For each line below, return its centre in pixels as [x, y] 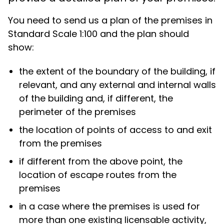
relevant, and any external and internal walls [118, 85]
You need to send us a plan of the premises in [110, 20]
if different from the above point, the [101, 161]
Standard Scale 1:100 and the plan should [98, 33]
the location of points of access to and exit [116, 130]
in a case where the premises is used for [110, 206]
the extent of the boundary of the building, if [117, 71]
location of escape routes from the [98, 175]
